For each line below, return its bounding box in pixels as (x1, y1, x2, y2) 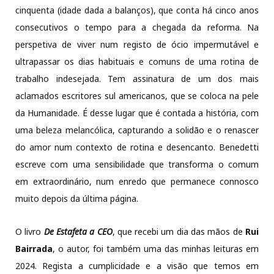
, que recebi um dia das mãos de (112, 226, 246, 238)
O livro (15, 226, 44, 238)
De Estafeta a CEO (43, 226, 113, 238)
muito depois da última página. (15, 193, 138, 205)
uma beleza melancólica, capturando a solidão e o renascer (15, 124, 259, 136)
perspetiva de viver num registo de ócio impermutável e (15, 39, 259, 51)
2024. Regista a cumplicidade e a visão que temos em (15, 260, 259, 272)
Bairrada (15, 243, 53, 255)
